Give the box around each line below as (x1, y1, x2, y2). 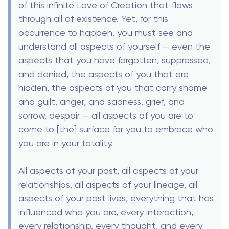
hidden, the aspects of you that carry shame (18, 82, 207, 93)
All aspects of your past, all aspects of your (18, 165, 198, 176)
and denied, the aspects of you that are (18, 68, 189, 79)
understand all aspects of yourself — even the (18, 40, 210, 52)
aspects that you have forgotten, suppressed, (18, 54, 211, 65)
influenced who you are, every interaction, (18, 206, 193, 217)
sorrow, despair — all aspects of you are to (18, 109, 193, 121)
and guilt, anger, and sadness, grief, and (18, 96, 185, 107)
